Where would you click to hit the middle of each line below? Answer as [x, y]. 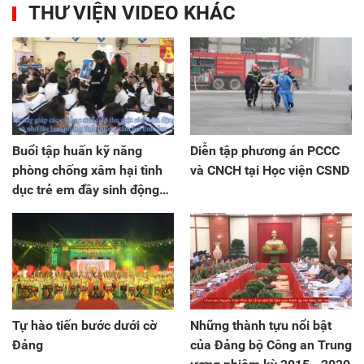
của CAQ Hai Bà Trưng [77, 209]
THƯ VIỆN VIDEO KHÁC [132, 13]
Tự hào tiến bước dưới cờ [84, 325]
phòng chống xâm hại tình [87, 170]
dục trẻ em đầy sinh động [86, 189]
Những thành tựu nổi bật [261, 325]
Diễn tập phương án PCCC [265, 150]
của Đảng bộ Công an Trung [271, 344]
